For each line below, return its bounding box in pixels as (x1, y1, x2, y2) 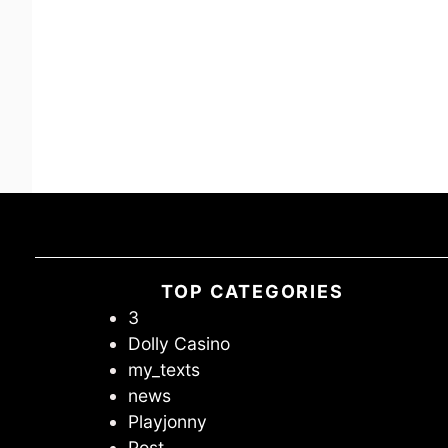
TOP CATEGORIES (161, 281, 344, 302)
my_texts (127, 359, 200, 380)
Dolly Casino (127, 333, 230, 354)
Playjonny (127, 411, 207, 432)
